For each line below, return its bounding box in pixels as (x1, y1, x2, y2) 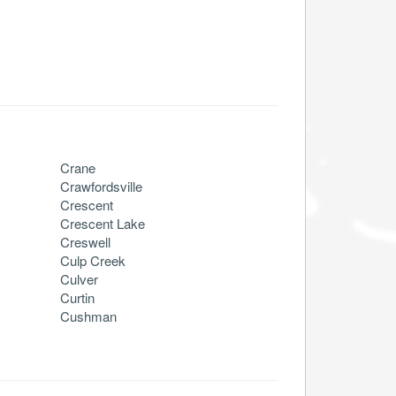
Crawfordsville (60, 176, 142, 195)
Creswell (60, 232, 110, 251)
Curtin (60, 287, 95, 307)
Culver (60, 269, 98, 288)
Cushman (60, 306, 117, 325)
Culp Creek (60, 250, 126, 270)
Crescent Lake (60, 213, 145, 232)
